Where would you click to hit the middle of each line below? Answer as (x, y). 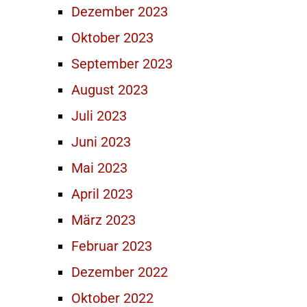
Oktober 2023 (112, 38)
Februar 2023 (112, 246)
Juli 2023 (99, 116)
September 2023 (122, 64)
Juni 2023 (101, 142)
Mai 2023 (99, 168)
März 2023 (103, 220)
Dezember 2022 (120, 272)
